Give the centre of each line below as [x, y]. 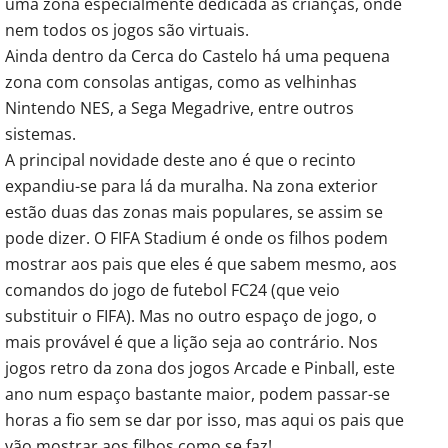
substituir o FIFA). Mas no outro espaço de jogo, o [191, 315]
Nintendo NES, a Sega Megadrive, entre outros [179, 107]
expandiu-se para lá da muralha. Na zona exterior [191, 185]
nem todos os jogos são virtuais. [127, 29]
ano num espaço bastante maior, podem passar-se [197, 393]
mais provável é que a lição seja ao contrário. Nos [191, 341]
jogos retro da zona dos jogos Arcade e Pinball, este [200, 367]
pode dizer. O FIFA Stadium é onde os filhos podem [196, 237]
